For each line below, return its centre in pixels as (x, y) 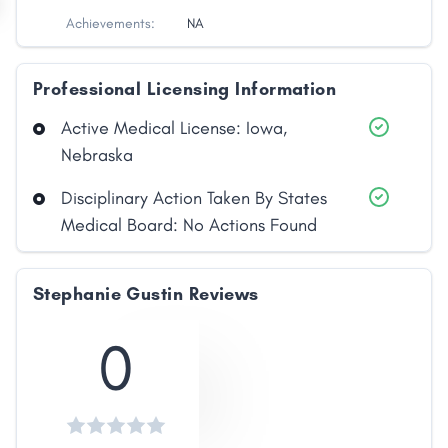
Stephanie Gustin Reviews (146, 294)
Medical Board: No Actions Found (189, 225)
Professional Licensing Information (185, 89)
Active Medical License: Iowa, (174, 128)
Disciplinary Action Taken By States (194, 198)
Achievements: (110, 24)
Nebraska (97, 155)
